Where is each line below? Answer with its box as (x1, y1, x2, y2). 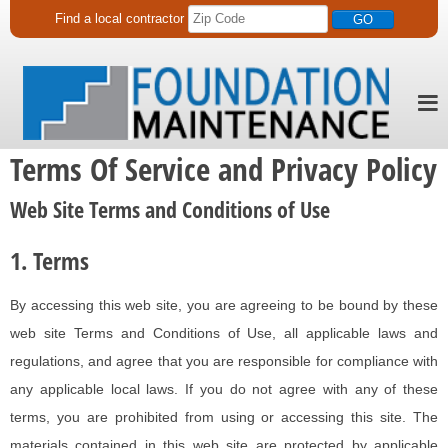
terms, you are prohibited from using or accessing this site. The (10, 409, 438, 426)
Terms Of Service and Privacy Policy (10, 147, 437, 191)
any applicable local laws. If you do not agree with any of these (10, 381, 438, 398)
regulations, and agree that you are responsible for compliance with (10, 353, 438, 370)
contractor (121, 12, 188, 26)
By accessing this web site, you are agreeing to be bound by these (10, 297, 438, 314)
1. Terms (10, 244, 89, 278)
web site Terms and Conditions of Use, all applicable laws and (10, 325, 438, 342)
